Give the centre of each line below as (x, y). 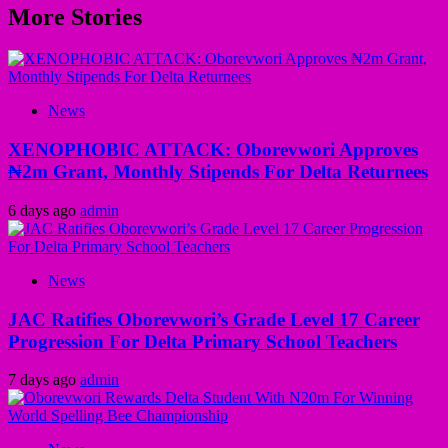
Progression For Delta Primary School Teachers (202, 341)
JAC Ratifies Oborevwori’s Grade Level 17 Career (214, 319)
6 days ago (44, 210)
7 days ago (44, 380)
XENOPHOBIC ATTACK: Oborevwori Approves (213, 150)
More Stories (75, 16)
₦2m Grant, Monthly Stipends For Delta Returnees (218, 172)
